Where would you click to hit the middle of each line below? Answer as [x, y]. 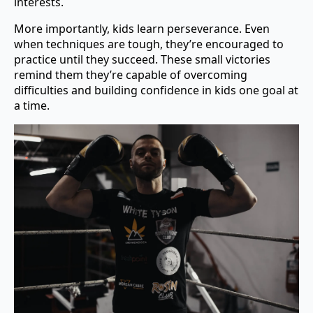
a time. [32, 106]
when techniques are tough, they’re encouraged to [149, 44]
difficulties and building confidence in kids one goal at [156, 90]
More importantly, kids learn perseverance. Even [142, 29]
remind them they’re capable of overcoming [131, 75]
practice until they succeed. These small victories [142, 60]
